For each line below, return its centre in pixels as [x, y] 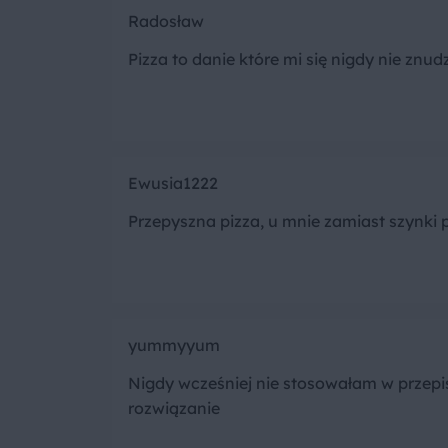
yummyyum [174, 345]
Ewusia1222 [173, 183]
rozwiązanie [174, 408]
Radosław [166, 21]
